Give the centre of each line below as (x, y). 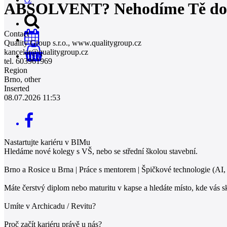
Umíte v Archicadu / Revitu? (50, 206)
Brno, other (22, 79)
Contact (16, 33)
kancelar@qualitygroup (42, 52)
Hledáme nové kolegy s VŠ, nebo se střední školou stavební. (101, 151)
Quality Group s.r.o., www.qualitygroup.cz (73, 43)
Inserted (17, 88)
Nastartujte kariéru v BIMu (47, 142)
